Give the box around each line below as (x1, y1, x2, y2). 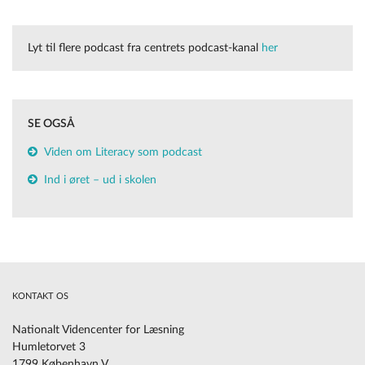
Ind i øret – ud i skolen (44, 174, 156, 187)
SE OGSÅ (28, 118, 75, 130)
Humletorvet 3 (12, 341, 86, 354)
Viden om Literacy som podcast (44, 147, 202, 159)
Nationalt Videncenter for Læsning (12, 324, 184, 336)
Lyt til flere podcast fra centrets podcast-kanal (28, 42, 262, 54)
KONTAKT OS (12, 292, 68, 301)
